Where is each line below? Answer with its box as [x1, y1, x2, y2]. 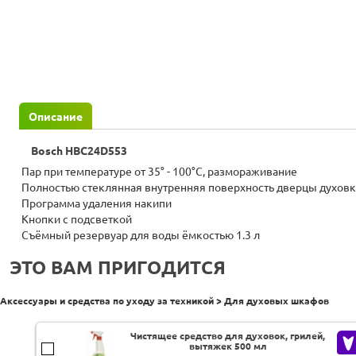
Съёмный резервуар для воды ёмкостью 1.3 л [21, 229, 260, 242]
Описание [29, 110, 83, 123]
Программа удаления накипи [21, 197, 172, 211]
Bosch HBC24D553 [31, 145, 127, 158]
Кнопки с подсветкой [21, 213, 132, 226]
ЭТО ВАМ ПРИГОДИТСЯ [10, 257, 226, 278]
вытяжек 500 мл [188, 340, 267, 351]
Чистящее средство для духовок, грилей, [130, 330, 326, 341]
